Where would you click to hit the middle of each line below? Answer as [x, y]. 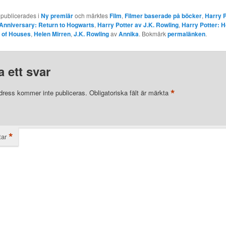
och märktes [91, 16]
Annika [128, 34]
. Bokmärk [153, 34]
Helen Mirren [52, 34]
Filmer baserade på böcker [163, 16]
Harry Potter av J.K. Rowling [138, 25]
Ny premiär [57, 16]
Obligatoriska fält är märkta [130, 93]
